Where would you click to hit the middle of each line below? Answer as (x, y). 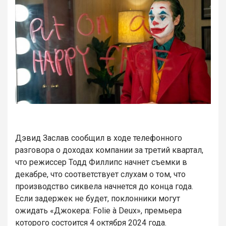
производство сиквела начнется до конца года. (104, 186)
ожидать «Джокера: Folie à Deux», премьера (98, 210)
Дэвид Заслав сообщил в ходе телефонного (99, 138)
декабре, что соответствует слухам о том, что (100, 174)
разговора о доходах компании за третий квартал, (109, 150)
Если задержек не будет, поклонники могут (98, 198)
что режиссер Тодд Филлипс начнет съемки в (101, 162)
